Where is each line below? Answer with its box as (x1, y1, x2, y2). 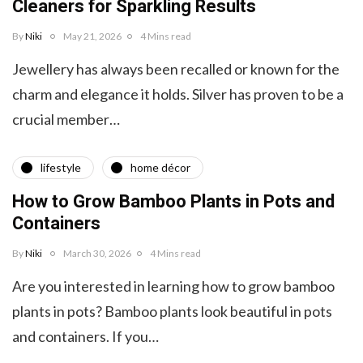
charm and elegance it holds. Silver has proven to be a (12, 84, 344, 103)
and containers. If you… (12, 327, 159, 345)
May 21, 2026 (63, 29, 122, 42)
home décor (130, 160, 190, 175)
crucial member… (12, 109, 120, 128)
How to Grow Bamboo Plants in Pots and (12, 188, 335, 215)
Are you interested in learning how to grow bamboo (12, 276, 335, 295)
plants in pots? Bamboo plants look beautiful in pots (12, 301, 332, 320)
